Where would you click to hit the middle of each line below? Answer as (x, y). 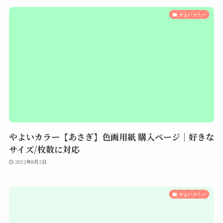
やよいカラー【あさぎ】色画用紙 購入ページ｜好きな (111, 137)
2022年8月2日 (31, 161)
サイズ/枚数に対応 (45, 149)
